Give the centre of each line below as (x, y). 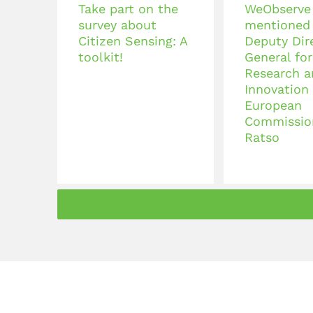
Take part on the (128, 9)
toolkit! (101, 57)
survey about (117, 25)
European (273, 105)
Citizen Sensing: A (133, 41)
